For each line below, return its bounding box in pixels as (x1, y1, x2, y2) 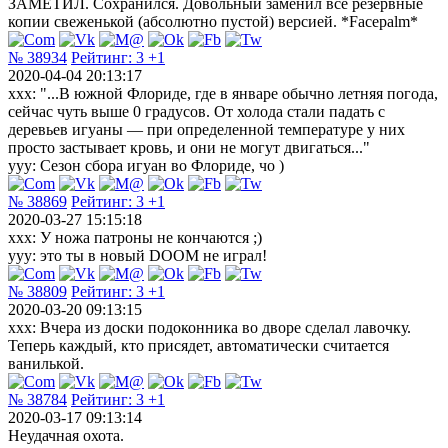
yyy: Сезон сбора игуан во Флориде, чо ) (8, 156, 284, 174)
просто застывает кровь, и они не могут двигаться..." (8, 138, 370, 156)
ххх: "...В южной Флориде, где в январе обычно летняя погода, (8, 84, 438, 102)
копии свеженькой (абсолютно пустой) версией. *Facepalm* (8, 12, 418, 30)
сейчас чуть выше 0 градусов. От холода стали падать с (8, 102, 385, 120)
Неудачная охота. (8, 426, 124, 444)
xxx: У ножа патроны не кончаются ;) (8, 228, 262, 246)
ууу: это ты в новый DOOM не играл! (8, 246, 267, 264)
